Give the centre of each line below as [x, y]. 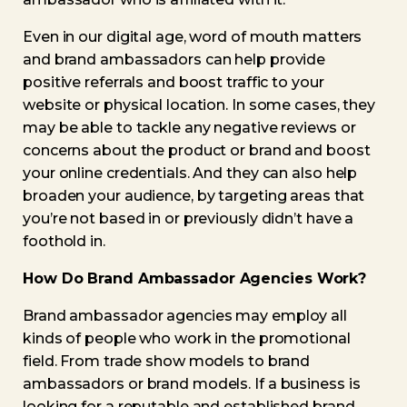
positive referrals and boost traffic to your [174, 82]
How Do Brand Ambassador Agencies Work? [195, 278]
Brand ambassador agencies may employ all [185, 316]
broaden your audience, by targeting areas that [194, 196]
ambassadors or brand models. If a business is [192, 384]
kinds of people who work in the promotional [187, 338]
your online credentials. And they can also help [190, 173]
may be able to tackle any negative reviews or [189, 128]
